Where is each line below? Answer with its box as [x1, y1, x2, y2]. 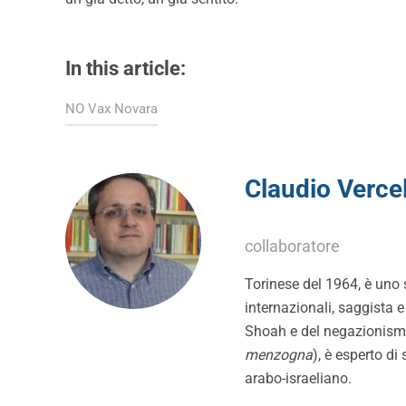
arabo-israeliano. [245, 370, 352, 388]
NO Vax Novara [65, 101, 158, 118]
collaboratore [245, 237, 340, 256]
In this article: [65, 57, 186, 81]
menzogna [245, 346, 313, 364]
